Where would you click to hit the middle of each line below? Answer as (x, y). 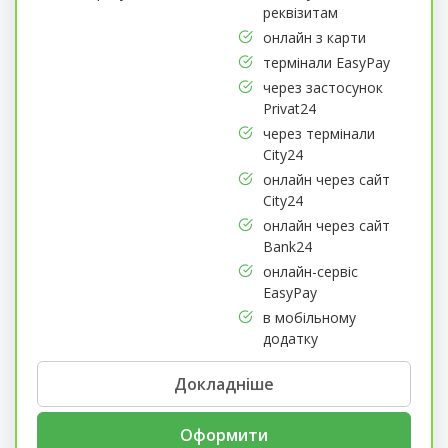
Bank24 (287, 246)
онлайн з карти (314, 37)
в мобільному (309, 317)
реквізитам (300, 12)
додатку (290, 338)
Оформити (224, 434)
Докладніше (224, 383)
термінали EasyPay (326, 62)
